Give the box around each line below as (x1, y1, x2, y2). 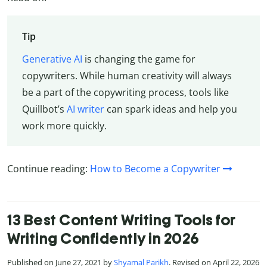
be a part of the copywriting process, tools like (21, 85, 229, 99)
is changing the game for (82, 52, 195, 66)
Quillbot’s (21, 102, 67, 116)
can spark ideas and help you (104, 102, 237, 116)
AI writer (66, 102, 104, 116)
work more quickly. (21, 119, 107, 132)
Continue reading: (7, 162, 90, 175)
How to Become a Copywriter (90, 162, 221, 175)
